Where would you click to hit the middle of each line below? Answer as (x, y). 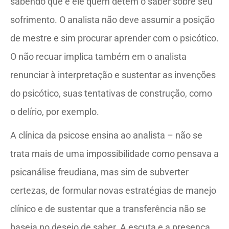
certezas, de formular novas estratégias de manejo (113, 190)
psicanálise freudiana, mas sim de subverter (99, 172)
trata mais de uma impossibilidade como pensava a (114, 153)
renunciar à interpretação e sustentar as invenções (113, 75)
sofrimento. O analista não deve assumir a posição (112, 19)
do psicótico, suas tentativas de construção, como (111, 93)
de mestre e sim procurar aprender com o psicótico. (114, 38)
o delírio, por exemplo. (55, 111)
